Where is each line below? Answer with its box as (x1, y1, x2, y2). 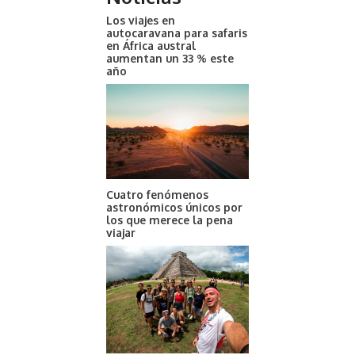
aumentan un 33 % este (106, 52, 234, 66)
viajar (106, 226, 136, 240)
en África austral (106, 39, 196, 53)
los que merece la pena (106, 213, 233, 227)
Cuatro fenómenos (106, 188, 208, 202)
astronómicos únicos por (106, 200, 242, 215)
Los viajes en (106, 13, 175, 28)
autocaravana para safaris (106, 26, 247, 40)
